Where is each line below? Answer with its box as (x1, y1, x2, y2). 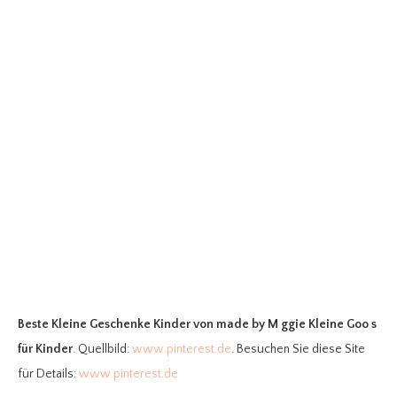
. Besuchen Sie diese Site (231, 341, 365, 356)
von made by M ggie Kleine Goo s (193, 316, 377, 331)
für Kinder (18, 341, 73, 356)
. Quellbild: (73, 341, 132, 356)
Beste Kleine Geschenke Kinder (18, 316, 191, 331)
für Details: (18, 366, 79, 381)
